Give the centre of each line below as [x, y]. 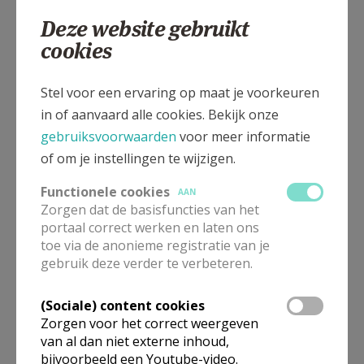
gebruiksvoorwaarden [108, 136]
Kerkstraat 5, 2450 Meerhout [108, 92]
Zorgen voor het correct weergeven [149, 323]
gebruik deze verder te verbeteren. [147, 263]
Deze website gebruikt [145, 28]
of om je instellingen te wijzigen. [138, 158]
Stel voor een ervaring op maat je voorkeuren [180, 92]
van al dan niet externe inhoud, [135, 341]
